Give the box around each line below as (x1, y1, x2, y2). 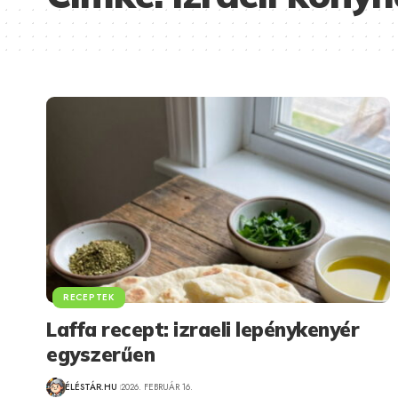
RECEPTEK (63, 290, 115, 304)
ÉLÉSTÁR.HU (65, 380, 117, 394)
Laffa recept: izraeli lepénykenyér (46, 316, 359, 342)
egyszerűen (46, 341, 155, 367)
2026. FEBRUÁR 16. (120, 380, 193, 394)
